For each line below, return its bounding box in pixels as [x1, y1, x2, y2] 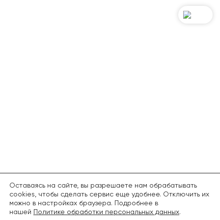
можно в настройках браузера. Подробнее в [9, 199, 158, 207]
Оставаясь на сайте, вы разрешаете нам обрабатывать [9, 181, 197, 189]
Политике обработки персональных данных [33, 208, 179, 216]
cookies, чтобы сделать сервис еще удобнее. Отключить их [9, 190, 209, 198]
